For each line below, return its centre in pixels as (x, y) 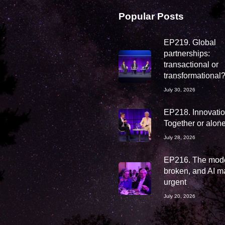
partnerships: (187, 53)
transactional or (191, 65)
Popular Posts (151, 16)
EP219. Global (190, 42)
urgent (175, 182)
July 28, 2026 (179, 137)
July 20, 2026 (179, 196)
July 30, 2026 (179, 90)
